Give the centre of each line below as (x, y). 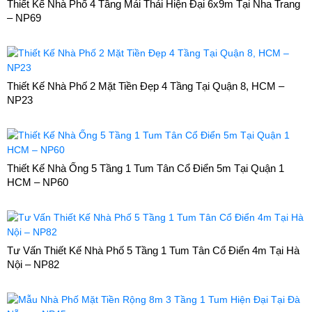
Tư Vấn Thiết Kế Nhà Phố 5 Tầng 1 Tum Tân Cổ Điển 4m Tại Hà (153, 250)
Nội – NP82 (33, 264)
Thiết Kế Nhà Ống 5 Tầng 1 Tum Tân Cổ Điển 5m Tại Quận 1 (146, 168)
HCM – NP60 (38, 182)
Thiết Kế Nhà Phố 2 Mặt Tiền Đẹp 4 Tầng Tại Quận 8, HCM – (146, 86)
